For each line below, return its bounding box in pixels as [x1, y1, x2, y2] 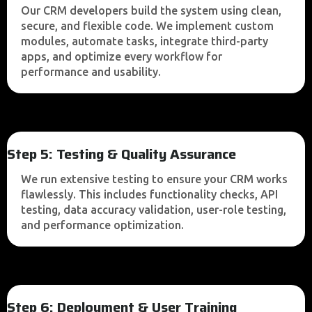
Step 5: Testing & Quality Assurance [7, 143, 236, 165]
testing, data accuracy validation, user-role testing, [21, 203, 286, 216]
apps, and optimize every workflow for [21, 50, 222, 63]
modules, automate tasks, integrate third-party [21, 35, 268, 47]
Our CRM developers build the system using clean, [21, 4, 281, 17]
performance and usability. [21, 65, 161, 78]
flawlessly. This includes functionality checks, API [21, 188, 278, 201]
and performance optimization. [21, 219, 184, 231]
